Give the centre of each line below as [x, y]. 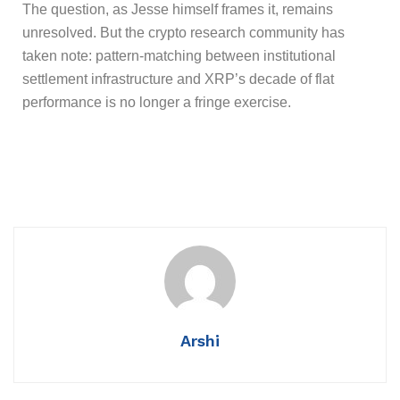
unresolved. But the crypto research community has [183, 32]
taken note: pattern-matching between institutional [179, 55]
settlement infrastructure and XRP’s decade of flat [178, 79]
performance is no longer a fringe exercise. [157, 102]
